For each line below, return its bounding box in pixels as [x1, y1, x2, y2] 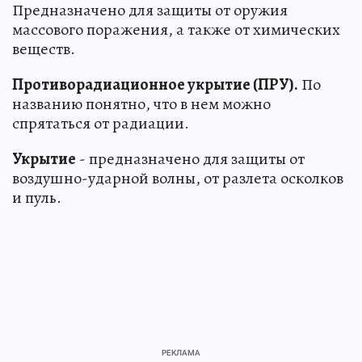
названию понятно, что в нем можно [12, 93, 271, 116]
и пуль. [12, 187, 61, 209]
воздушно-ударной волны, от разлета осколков [12, 167, 343, 190]
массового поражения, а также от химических [12, 19, 340, 41]
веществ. [12, 38, 75, 61]
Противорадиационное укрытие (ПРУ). [12, 74, 298, 96]
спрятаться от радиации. [12, 112, 189, 135]
